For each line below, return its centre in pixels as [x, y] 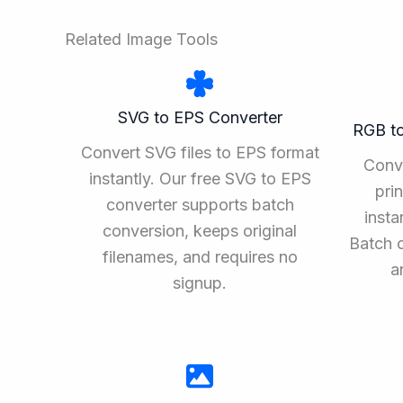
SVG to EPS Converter [200, 117]
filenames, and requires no [200, 256]
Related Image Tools [141, 39]
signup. [200, 282]
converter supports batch [200, 204]
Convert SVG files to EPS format [200, 152]
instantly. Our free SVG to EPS [200, 178]
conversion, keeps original [200, 230]
